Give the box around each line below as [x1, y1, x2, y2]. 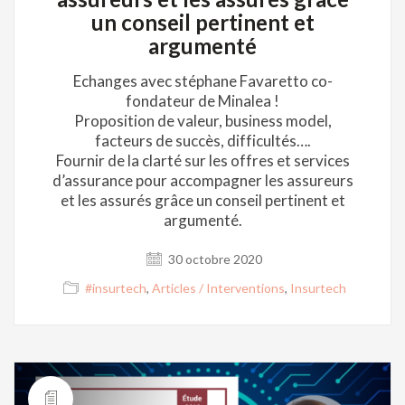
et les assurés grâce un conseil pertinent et [60, 191, 345, 211]
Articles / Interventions [151, 280, 285, 297]
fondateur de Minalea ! [126, 91, 279, 111]
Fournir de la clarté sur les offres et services [55, 151, 350, 171]
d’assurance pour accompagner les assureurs [52, 171, 353, 191]
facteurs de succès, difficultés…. [94, 131, 311, 151]
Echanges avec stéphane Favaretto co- [72, 71, 333, 91]
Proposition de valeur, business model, [73, 111, 332, 131]
